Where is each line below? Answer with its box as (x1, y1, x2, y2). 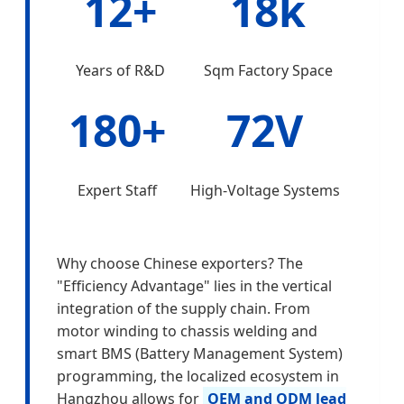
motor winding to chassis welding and (57, 320, 317, 341)
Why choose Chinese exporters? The (57, 252, 303, 273)
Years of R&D (76, 60, 166, 80)
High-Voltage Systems (189, 179, 340, 200)
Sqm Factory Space (203, 60, 333, 80)
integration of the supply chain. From (57, 298, 310, 318)
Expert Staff (78, 179, 158, 200)
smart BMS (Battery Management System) (57, 343, 343, 363)
